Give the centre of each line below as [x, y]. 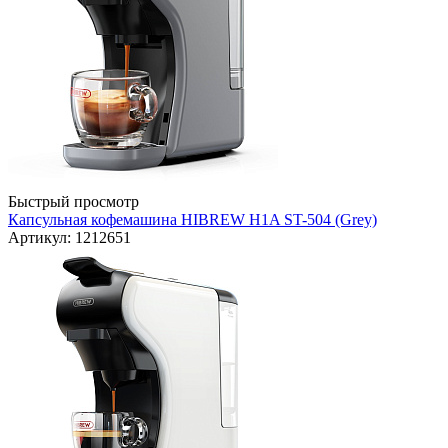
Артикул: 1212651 [69, 238]
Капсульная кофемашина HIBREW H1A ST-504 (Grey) [192, 220]
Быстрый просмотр [73, 202]
